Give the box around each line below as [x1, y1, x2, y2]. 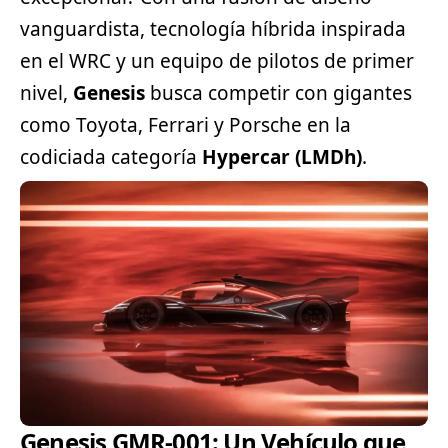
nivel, [20, 79, 73, 106]
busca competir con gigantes [145, 79, 412, 106]
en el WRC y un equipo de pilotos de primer [20, 47, 414, 74]
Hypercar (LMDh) [202, 143, 362, 170]
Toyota [76, 111, 138, 138]
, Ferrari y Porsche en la [138, 111, 351, 138]
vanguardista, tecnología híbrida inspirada [20, 15, 406, 42]
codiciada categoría [20, 143, 202, 170]
